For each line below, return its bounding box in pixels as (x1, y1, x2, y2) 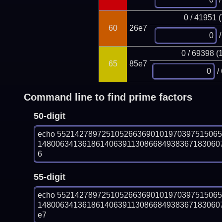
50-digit (33, 111, 65, 121)
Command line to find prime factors (23, 91, 192, 103)
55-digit (33, 171, 65, 182)
